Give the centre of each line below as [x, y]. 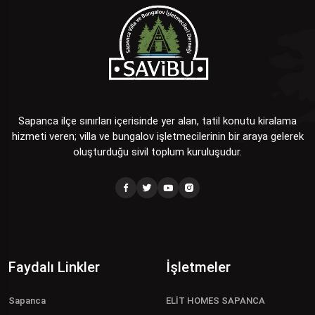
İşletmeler [198, 268]
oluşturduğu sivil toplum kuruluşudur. [157, 152]
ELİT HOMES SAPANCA [216, 301]
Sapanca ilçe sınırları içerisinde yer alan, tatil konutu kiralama [157, 121]
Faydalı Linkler [54, 268]
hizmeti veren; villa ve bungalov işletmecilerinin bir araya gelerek [157, 137]
